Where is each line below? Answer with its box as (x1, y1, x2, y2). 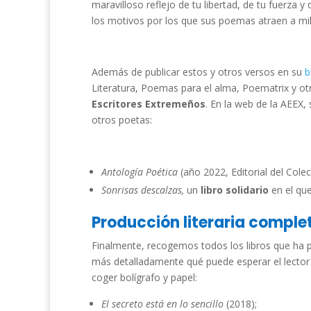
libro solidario (201, 183, 269, 196)
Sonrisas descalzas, (101, 183, 187, 196)
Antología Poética (101, 165, 180, 178)
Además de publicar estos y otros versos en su (92, 65, 305, 78)
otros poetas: (92, 113, 152, 126)
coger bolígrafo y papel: (92, 271, 197, 284)
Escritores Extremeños (92, 97, 205, 110)
